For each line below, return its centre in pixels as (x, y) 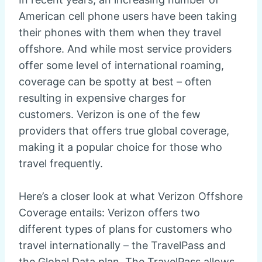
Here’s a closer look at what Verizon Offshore (131, 196)
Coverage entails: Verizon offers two (109, 213)
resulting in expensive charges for (102, 98)
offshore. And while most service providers (125, 49)
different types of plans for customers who (125, 229)
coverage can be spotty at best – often (115, 82)
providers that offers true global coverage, (124, 131)
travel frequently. (61, 164)
